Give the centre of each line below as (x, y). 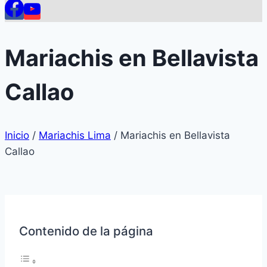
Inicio (17, 136)
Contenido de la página (86, 231)
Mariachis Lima (75, 136)
